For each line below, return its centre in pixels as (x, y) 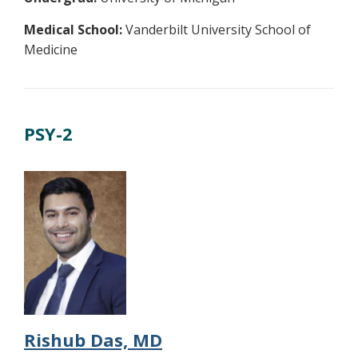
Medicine (51, 49)
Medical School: (73, 29)
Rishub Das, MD (93, 339)
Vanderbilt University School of (217, 29)
